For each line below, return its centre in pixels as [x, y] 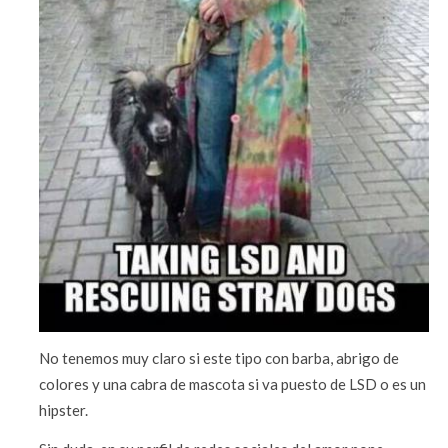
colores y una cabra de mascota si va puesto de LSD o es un [233, 384]
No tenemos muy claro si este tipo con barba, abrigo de [219, 358]
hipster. [64, 410]
